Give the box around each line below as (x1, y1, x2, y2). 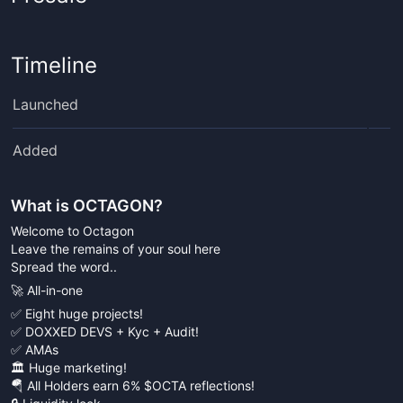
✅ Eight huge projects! (11, 306, 143, 321)
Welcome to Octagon (11, 223, 134, 238)
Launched (13, 95, 78, 113)
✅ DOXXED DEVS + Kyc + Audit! (11, 324, 199, 339)
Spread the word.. (11, 259, 117, 274)
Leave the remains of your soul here (11, 241, 220, 256)
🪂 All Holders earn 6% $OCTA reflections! (11, 378, 255, 393)
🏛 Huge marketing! (11, 360, 127, 375)
